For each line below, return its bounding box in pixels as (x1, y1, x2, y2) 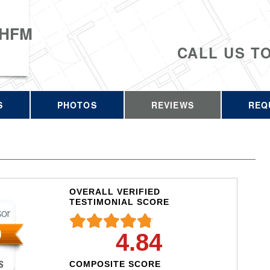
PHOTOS (57, 99, 97, 111)
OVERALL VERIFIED (69, 186, 160, 196)
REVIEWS (151, 99, 194, 111)
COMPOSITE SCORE (69, 259, 161, 269)
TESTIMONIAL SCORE (69, 196, 169, 207)
